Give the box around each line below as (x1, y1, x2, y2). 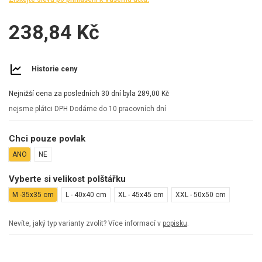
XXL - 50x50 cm (175, 191, 226, 199)
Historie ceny (32, 65, 77, 74)
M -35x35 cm (12, 191, 54, 199)
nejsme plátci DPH (9, 105, 70, 113)
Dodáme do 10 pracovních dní (70, 105, 166, 113)
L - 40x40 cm (65, 191, 106, 199)
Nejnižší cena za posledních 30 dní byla (9, 89, 137, 98)
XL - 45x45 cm (118, 191, 164, 199)
